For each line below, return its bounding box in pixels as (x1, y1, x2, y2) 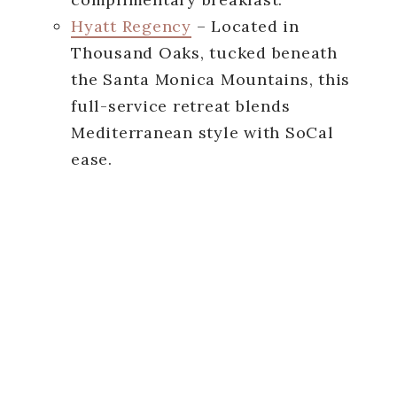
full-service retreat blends (71, 95, 291, 116)
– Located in (191, 15, 300, 36)
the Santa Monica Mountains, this (71, 68, 350, 90)
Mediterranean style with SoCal (71, 121, 334, 143)
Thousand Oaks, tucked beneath (71, 42, 338, 63)
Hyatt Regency (71, 15, 191, 36)
